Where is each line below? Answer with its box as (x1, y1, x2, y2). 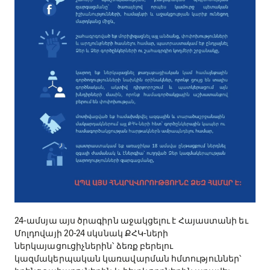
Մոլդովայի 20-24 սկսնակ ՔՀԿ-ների (14, 227, 169, 240)
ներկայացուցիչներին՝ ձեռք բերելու (14, 240, 174, 253)
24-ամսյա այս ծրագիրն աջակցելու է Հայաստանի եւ (14, 215, 248, 227)
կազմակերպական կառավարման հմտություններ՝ (14, 253, 242, 265)
